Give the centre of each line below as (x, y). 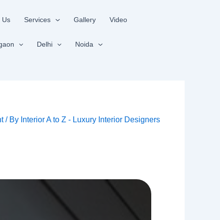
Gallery (84, 20)
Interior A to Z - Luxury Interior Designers (90, 120)
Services (38, 20)
